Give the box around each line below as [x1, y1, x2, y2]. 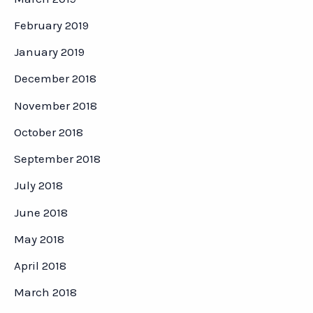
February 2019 [14, 17, 89, 32]
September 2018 [14, 152, 101, 166]
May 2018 [14, 231, 64, 246]
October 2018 [14, 124, 83, 139]
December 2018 [14, 71, 96, 86]
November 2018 [14, 98, 97, 112]
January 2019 [14, 45, 85, 59]
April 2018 [14, 259, 66, 273]
